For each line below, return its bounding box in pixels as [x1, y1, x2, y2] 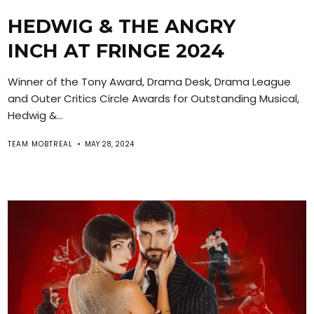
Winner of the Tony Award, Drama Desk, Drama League [8, 74, 292, 89]
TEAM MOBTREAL [8, 138, 74, 149]
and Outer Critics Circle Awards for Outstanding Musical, [8, 90, 300, 106]
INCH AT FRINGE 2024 [8, 39, 225, 62]
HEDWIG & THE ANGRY [8, 14, 236, 38]
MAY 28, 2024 [85, 138, 135, 149]
